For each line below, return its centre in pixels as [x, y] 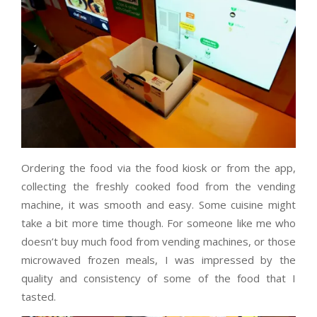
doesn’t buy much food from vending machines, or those [158, 241]
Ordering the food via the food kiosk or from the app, [158, 167]
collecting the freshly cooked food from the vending [158, 186]
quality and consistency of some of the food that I [158, 278]
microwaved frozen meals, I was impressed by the [158, 259]
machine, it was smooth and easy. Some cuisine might [158, 204]
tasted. [39, 296]
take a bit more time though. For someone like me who [158, 223]
